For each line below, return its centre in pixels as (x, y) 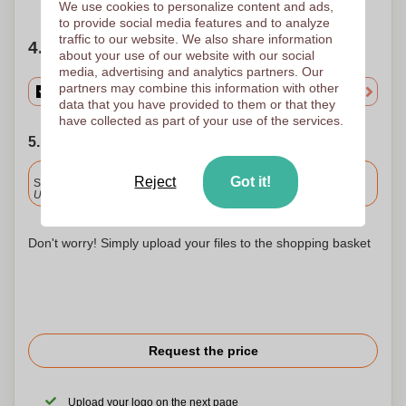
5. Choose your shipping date (130, 142)
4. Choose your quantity (128, 48)
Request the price (203, 351)
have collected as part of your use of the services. (201, 121)
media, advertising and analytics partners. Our (191, 72)
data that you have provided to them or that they (197, 104)
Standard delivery (77, 183)
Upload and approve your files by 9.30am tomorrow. (160, 195)
